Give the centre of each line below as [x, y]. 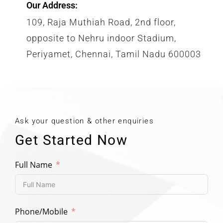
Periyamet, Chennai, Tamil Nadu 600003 [114, 54]
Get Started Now [71, 140]
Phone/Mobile [41, 212]
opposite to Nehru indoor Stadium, [101, 38]
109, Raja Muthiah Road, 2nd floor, [101, 22]
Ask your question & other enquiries [84, 121]
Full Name [34, 165]
